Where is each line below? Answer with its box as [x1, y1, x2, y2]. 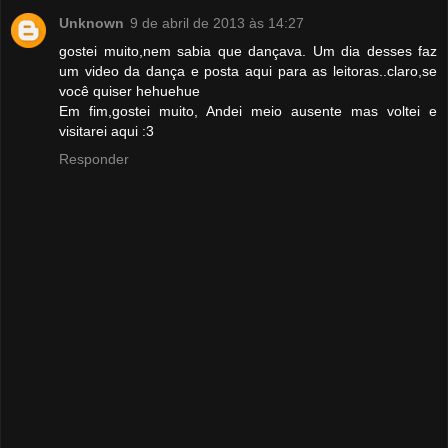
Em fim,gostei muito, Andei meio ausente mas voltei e [59, 102, 437, 119]
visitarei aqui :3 [59, 122, 154, 139]
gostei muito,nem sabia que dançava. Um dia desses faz [59, 42, 437, 59]
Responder [59, 150, 129, 167]
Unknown [59, 14, 124, 31]
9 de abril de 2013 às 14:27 [130, 14, 304, 31]
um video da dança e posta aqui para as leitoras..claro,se [59, 62, 437, 79]
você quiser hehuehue [59, 82, 200, 99]
